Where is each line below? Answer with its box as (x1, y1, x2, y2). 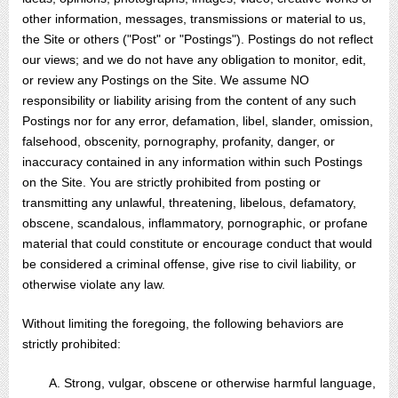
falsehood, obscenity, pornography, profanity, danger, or (22, 134, 335, 148)
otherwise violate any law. (22, 277, 165, 291)
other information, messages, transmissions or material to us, (22, 12, 366, 26)
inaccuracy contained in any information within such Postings (22, 155, 362, 169)
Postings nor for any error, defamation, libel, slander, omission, (22, 114, 373, 128)
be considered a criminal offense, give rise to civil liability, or (22, 257, 356, 271)
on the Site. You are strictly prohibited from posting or (22, 175, 321, 189)
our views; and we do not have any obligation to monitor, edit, (22, 52, 366, 67)
